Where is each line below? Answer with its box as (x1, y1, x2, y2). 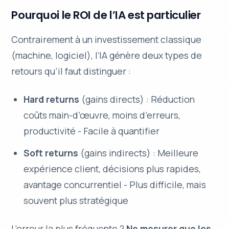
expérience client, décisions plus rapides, (24, 162, 201, 175)
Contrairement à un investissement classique (11, 33, 202, 45)
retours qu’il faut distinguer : (11, 64, 131, 77)
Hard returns (24, 93, 80, 105)
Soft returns (24, 146, 79, 159)
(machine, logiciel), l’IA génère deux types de (11, 49, 202, 61)
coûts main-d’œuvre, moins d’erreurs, (24, 108, 181, 121)
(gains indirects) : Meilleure (78, 146, 199, 159)
